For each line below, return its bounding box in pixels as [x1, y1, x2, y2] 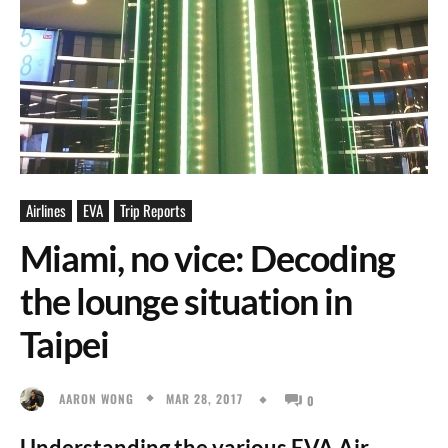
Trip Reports [120, 199, 186, 221]
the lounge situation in [20, 279, 352, 323]
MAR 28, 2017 [166, 389, 243, 407]
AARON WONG [59, 389, 134, 407]
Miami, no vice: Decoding [20, 236, 395, 280]
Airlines [26, 199, 66, 221]
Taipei [20, 322, 109, 366]
